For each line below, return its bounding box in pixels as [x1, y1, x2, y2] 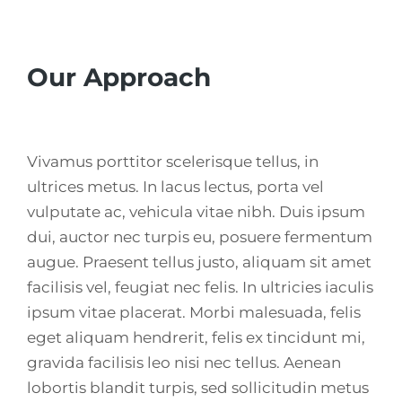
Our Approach [27, 61, 211, 92]
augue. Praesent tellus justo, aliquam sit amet [27, 252, 371, 271]
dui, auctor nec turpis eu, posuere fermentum [27, 227, 372, 246]
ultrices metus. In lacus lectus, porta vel [27, 177, 324, 196]
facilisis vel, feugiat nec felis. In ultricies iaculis [27, 277, 373, 296]
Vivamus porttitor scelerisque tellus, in [27, 152, 319, 170]
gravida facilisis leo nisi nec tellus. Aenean [27, 353, 341, 371]
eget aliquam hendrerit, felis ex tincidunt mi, [27, 328, 365, 346]
